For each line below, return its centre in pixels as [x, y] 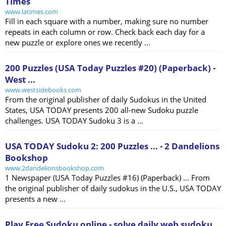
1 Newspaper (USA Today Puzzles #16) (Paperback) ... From [107, 178]
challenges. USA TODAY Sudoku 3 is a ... [74, 121]
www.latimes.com [32, 12]
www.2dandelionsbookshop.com [54, 168]
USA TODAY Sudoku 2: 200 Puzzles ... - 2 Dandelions [112, 146]
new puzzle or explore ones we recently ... [78, 43]
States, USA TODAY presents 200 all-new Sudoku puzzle [102, 110]
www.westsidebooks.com [43, 90]
